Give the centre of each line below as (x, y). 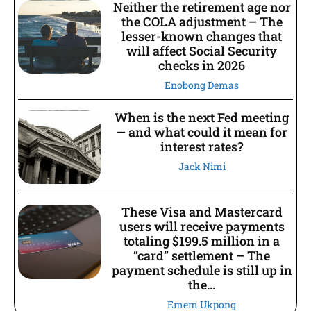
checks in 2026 (202, 65)
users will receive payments (202, 227)
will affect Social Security (202, 50)
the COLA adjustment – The (202, 21)
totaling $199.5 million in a (202, 241)
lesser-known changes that (202, 36)
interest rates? (202, 146)
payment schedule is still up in (202, 270)
